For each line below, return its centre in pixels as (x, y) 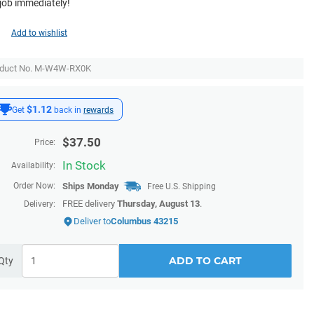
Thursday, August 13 (158, 204)
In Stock (84, 165)
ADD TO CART (205, 261)
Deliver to (92, 221)
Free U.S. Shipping (180, 186)
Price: (45, 142)
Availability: (33, 165)
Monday (103, 186)
